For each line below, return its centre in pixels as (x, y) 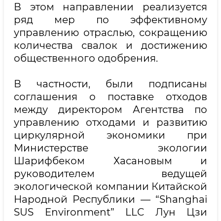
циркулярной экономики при (110, 135)
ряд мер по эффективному (110, 20)
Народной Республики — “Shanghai (110, 199)
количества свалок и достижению (110, 45)
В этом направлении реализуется (110, 7)
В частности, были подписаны (110, 84)
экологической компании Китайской (110, 186)
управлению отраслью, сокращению (110, 33)
